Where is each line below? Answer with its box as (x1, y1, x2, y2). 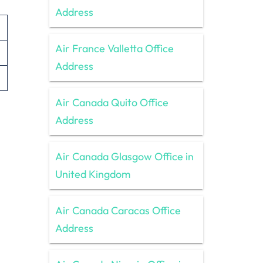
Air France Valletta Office (55, 41, 174, 55)
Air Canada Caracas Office (55, 203, 181, 217)
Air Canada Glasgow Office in (55, 149, 194, 163)
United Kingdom (55, 167, 130, 181)
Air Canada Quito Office (55, 95, 168, 109)
